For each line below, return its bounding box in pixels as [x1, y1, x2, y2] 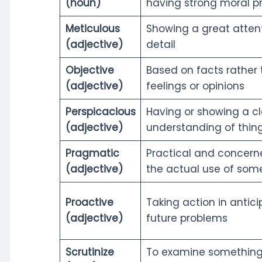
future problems [146, 211, 227, 225]
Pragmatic [65, 146, 119, 160]
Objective [65, 63, 114, 77]
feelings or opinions [146, 78, 244, 93]
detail [146, 37, 175, 51]
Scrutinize [65, 244, 114, 259]
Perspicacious [65, 104, 136, 119]
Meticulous [65, 21, 120, 36]
